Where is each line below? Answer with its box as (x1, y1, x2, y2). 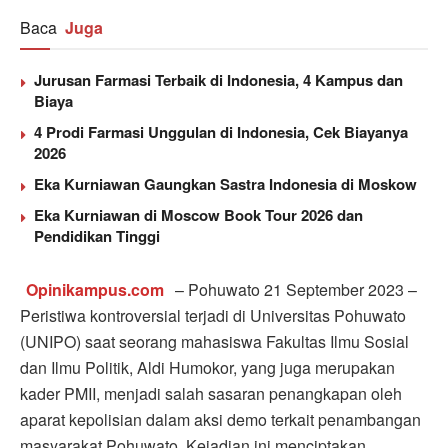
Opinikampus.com (26, 277, 165, 301)
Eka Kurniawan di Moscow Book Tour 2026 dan (34, 203, 363, 226)
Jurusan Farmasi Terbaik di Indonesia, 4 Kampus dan (34, 68, 403, 91)
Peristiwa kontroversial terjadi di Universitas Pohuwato (20, 303, 406, 327)
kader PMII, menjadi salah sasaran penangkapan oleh (20, 381, 402, 405)
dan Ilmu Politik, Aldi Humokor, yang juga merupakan (20, 355, 395, 379)
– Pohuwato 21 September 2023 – (170, 277, 417, 301)
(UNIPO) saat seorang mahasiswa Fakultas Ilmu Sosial (20, 329, 409, 353)
